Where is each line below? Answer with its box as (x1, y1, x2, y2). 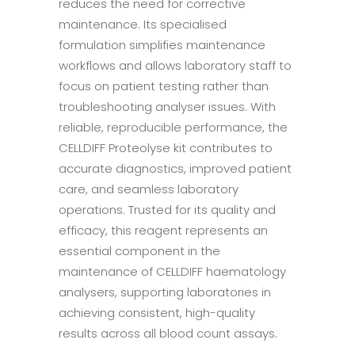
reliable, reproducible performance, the (59, 118, 288, 136)
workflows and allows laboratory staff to (59, 56, 292, 74)
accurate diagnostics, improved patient (59, 159, 292, 177)
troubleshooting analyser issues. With (59, 97, 276, 115)
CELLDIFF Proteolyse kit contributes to (59, 139, 273, 156)
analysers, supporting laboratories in (59, 283, 271, 300)
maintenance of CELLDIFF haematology (59, 262, 286, 280)
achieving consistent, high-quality (59, 303, 255, 321)
